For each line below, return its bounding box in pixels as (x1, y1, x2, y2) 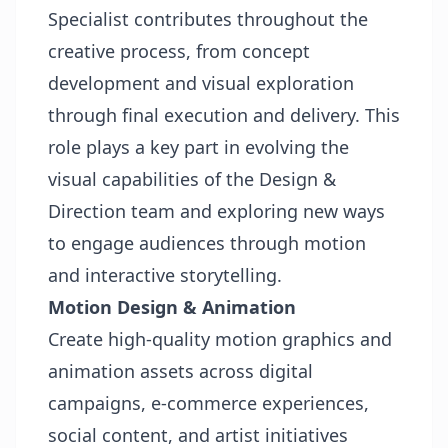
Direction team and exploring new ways (48, 199, 385, 223)
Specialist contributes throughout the (48, 7, 368, 31)
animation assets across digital (48, 359, 313, 383)
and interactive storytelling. (48, 263, 282, 287)
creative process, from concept (48, 39, 310, 63)
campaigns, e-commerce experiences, (48, 391, 369, 415)
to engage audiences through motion (48, 231, 366, 255)
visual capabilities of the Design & (48, 167, 336, 191)
